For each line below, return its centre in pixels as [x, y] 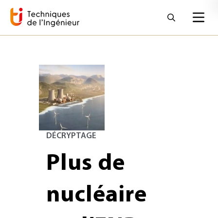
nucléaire [97, 196]
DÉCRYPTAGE [71, 136]
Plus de [86, 164]
